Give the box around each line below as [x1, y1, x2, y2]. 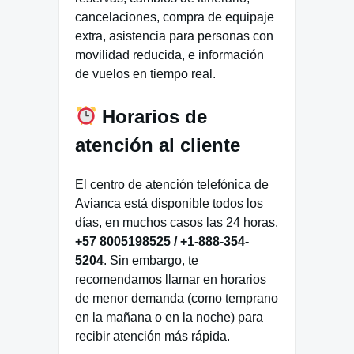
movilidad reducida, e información [75, 47, 264, 62]
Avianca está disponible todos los [75, 196, 263, 210]
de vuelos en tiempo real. [75, 66, 216, 81]
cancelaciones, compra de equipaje [75, 9, 274, 24]
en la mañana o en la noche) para [75, 310, 263, 324]
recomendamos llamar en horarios [75, 272, 266, 286]
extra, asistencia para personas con [75, 28, 273, 43]
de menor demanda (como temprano [75, 291, 278, 305]
